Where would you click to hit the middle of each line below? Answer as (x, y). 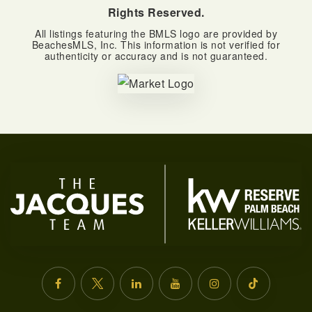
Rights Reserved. (156, 12)
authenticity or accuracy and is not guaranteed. (156, 55)
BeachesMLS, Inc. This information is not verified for (156, 44)
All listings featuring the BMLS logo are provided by (156, 33)
